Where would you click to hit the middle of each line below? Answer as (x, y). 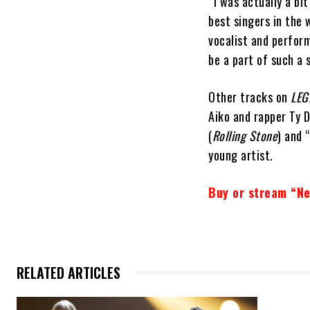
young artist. (241, 155)
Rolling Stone (245, 136)
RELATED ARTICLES (69, 273)
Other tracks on (250, 97)
